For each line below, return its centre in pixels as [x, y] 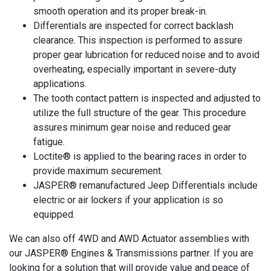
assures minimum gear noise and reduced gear [132, 127]
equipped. [54, 214]
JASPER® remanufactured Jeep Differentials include [145, 185]
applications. [60, 83]
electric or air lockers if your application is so [128, 200]
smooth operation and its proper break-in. [120, 11]
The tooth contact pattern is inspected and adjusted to [147, 98]
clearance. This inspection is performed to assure [138, 40]
